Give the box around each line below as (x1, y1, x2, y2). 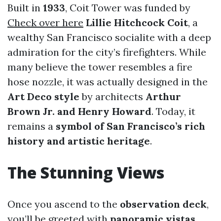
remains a (7, 120, 56, 132)
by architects (79, 90, 146, 103)
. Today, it (151, 105, 195, 117)
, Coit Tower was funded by (65, 1, 190, 14)
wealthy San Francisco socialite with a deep (7, 31, 211, 43)
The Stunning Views (7, 162, 164, 183)
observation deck (120, 198, 207, 210)
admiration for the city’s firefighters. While (7, 46, 206, 58)
